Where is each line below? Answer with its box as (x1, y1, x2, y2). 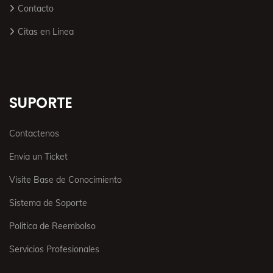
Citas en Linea (18, 26, 74, 38)
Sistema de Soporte (9, 197, 87, 209)
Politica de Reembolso (9, 221, 96, 232)
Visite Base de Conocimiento (9, 174, 122, 186)
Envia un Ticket (9, 151, 68, 163)
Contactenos (9, 128, 59, 140)
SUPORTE (9, 93, 73, 113)
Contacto (18, 3, 54, 15)
